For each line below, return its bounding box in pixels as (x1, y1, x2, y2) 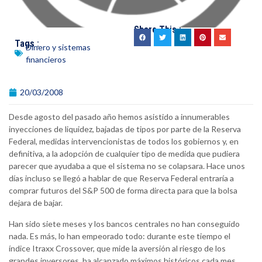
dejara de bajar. (9, 198, 63, 208)
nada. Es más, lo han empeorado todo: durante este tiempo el (9, 231, 230, 242)
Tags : (15, 38, 39, 50)
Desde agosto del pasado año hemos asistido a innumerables (9, 112, 230, 122)
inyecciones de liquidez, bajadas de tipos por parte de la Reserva (9, 124, 241, 135)
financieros (26, 54, 66, 65)
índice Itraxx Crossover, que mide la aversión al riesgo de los (9, 243, 226, 254)
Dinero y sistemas (26, 42, 91, 53)
